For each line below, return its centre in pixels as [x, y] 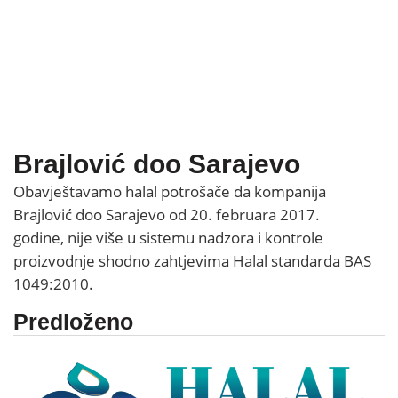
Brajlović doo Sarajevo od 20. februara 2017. [167, 215]
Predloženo [73, 322]
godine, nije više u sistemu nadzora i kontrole [168, 238]
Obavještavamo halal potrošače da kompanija [170, 191]
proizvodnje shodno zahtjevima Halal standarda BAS [192, 261]
